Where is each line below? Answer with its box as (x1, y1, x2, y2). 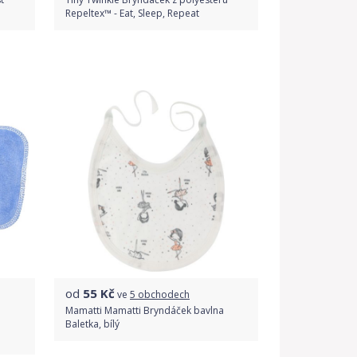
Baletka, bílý (65, 317, 120, 331)
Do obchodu (123, 56, 190, 71)
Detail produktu (120, 94, 192, 108)
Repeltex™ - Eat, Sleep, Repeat (65, 6, 199, 20)
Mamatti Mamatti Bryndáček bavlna (65, 304, 224, 317)
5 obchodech (130, 288, 190, 301)
